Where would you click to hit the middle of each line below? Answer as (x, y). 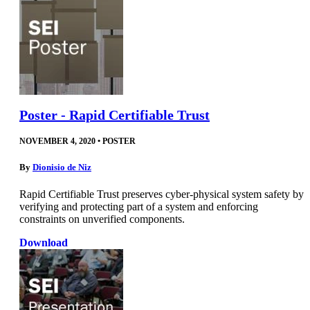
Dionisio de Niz (62, 167)
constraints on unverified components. (102, 219)
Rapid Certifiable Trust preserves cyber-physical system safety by (162, 194)
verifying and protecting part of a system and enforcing (139, 207)
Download (44, 243)
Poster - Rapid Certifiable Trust (115, 115)
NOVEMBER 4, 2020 (57, 141)
